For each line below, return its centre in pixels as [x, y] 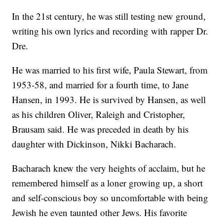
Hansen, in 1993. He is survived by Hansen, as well [109, 100]
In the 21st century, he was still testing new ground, [109, 16]
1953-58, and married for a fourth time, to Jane [100, 85]
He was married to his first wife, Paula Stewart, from [110, 70]
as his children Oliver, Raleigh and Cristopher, [99, 114]
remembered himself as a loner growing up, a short [108, 183]
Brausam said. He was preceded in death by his [100, 129]
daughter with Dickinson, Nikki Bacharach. [94, 144]
